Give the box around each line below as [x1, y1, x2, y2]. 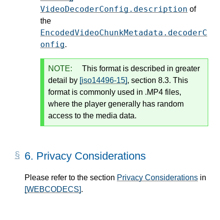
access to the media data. [48, 111, 137, 120]
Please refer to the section [25, 173, 117, 182]
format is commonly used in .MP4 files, [48, 88, 181, 97]
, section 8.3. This [127, 76, 188, 85]
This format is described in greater [80, 64, 200, 73]
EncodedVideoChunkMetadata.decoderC [40, 28, 207, 38]
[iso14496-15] [80, 76, 127, 85]
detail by [48, 76, 80, 85]
